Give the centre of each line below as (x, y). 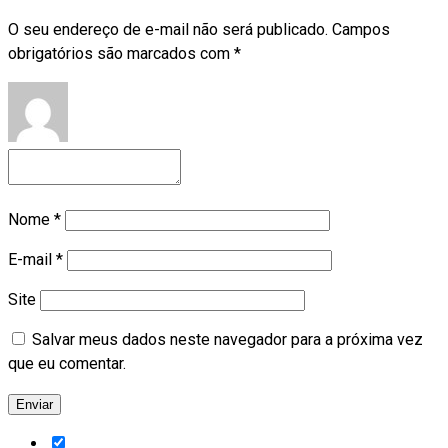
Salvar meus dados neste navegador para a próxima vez (227, 339)
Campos (361, 29)
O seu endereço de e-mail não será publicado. (168, 29)
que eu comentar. (67, 363)
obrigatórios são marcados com (121, 53)
